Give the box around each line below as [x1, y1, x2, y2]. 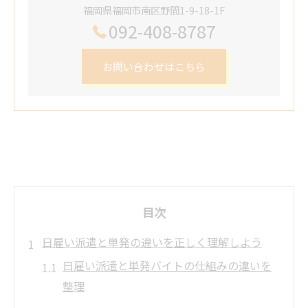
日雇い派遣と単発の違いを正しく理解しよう [42, 234, 262, 251]
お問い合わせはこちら [102, 59, 206, 74]
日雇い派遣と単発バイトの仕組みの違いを [63, 257, 272, 274]
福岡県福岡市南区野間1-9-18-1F [83, 3, 225, 18]
